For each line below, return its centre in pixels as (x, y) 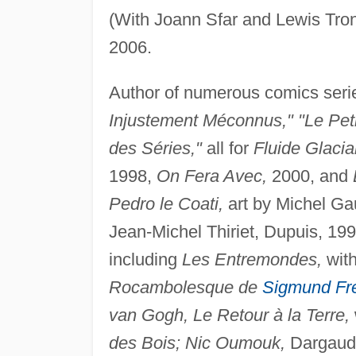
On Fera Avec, (211, 176)
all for (227, 148)
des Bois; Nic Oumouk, (197, 342)
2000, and (310, 176)
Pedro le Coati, (166, 203)
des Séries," (155, 148)
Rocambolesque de (185, 287)
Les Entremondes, (252, 259)
